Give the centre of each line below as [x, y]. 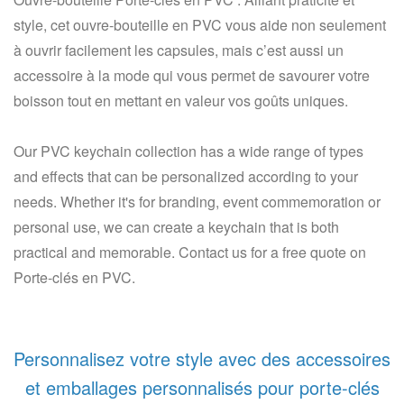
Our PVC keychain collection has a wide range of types [188, 151]
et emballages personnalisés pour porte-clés [202, 388]
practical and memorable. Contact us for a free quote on [190, 252]
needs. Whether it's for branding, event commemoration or [197, 202]
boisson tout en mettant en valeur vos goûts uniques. [181, 101]
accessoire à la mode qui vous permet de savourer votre [192, 76]
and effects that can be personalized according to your [186, 177]
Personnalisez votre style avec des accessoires [202, 359]
